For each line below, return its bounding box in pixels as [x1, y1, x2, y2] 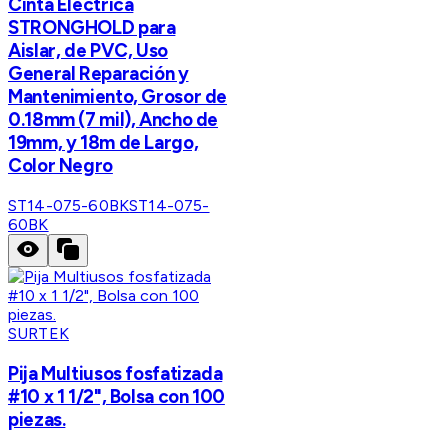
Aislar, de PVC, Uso [8, 39, 168, 63]
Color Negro [8, 154, 113, 178]
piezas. [8, 407, 66, 431]
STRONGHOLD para [8, 16, 176, 40]
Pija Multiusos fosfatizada [8, 361, 223, 385]
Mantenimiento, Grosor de [8, 85, 228, 109]
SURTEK [8, 324, 69, 344]
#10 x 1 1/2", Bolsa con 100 [8, 384, 225, 408]
